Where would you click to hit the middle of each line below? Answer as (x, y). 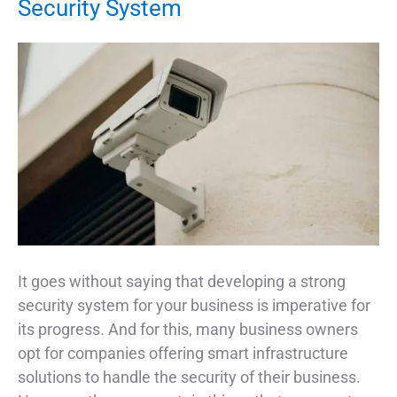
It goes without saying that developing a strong (182, 282)
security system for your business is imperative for (194, 306)
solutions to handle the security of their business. (189, 378)
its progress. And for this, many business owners (188, 330)
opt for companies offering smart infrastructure (183, 354)
